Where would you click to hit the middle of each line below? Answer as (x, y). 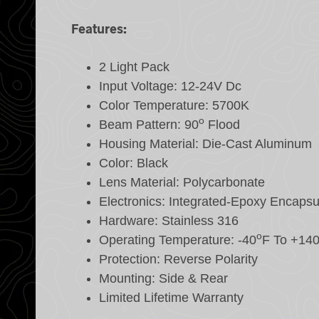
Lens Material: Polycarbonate (182, 182)
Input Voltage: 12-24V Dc (171, 86)
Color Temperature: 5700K (174, 105)
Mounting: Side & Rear (164, 278)
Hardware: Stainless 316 (169, 220)
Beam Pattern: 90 (149, 124)
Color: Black (134, 163)
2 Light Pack (135, 67)
